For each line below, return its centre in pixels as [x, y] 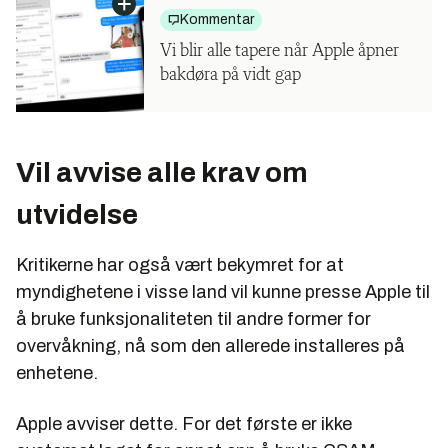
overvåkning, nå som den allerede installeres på [210, 345]
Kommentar [217, 19]
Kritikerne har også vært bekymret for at [180, 264]
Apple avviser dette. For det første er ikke [184, 423]
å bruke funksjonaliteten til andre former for [193, 318]
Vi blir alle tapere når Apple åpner [279, 50]
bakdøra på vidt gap [230, 74]
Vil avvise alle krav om [162, 172]
